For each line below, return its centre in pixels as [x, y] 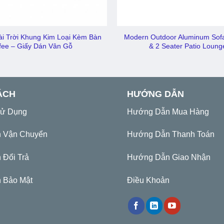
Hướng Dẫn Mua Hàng [168, 111]
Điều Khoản [148, 180]
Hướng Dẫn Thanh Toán [171, 134]
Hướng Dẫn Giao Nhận [169, 157]
